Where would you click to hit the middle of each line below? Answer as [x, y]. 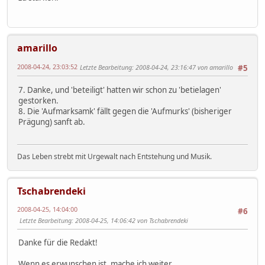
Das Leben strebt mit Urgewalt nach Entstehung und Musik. [114, 157]
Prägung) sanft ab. [52, 122]
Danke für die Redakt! [58, 243]
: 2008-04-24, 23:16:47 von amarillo [182, 67]
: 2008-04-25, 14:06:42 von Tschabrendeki [130, 221]
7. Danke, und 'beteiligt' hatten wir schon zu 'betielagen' [120, 90]
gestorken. [38, 100]
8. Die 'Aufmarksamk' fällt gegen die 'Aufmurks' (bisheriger [125, 111]
